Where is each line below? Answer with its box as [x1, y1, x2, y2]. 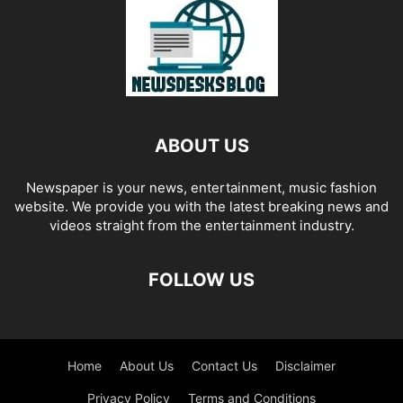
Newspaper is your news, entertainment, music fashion [26, 179, 377, 196]
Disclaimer [275, 358, 336, 373]
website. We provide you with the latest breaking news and [14, 198, 389, 215]
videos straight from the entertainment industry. [49, 217, 354, 234]
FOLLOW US [148, 269, 255, 291]
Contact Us [192, 358, 257, 373]
